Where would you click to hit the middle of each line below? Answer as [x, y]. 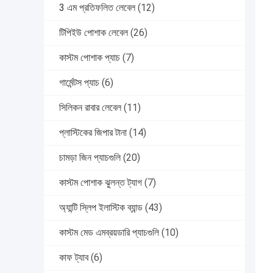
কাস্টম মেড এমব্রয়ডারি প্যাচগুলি [109, 233]
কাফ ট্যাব [74, 258]
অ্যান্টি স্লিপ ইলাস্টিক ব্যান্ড [101, 208]
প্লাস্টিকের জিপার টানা [93, 133]
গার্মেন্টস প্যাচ [79, 83]
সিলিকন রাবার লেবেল [90, 108]
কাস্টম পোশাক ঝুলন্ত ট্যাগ [101, 183]
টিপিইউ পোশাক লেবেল [94, 33]
